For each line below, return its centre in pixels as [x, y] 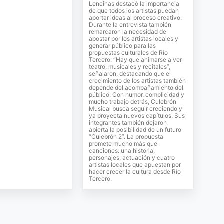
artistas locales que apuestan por [135, 165]
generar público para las [123, 46]
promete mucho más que [123, 144]
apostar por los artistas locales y [134, 39]
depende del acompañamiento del [136, 88]
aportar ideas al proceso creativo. [136, 18]
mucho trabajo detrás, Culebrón [133, 102]
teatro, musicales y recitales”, [130, 67]
